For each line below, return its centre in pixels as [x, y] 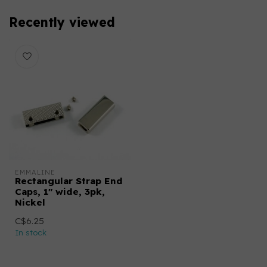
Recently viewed [62, 22]
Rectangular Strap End [69, 181]
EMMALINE [35, 172]
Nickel [30, 202]
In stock [31, 232]
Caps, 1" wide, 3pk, [60, 192]
